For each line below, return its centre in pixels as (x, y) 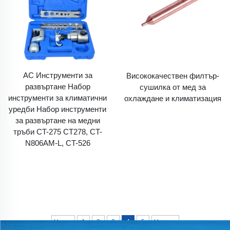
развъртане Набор (57, 87)
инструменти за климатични (57, 98)
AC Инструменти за (57, 75)
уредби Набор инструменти (57, 109)
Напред (165, 222)
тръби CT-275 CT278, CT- (57, 132)
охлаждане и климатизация (172, 98)
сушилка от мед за (172, 87)
